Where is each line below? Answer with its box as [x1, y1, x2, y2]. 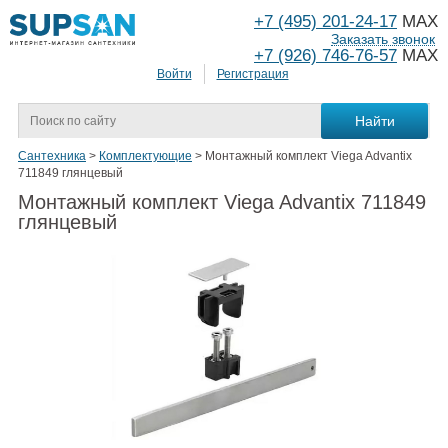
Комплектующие [99, 149, 192, 164]
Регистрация [216, 67, 289, 82]
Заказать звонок [331, 31, 435, 47]
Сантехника [18, 149, 86, 164]
